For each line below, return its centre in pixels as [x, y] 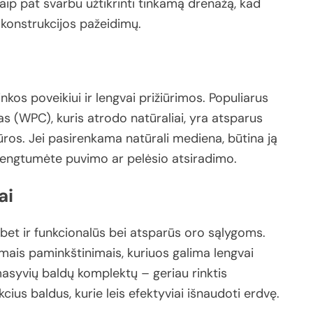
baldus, [53, 293]
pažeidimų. [110, 23]
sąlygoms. [237, 232]
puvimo [89, 158]
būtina [248, 138]
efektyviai [158, 293]
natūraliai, [160, 118]
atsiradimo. [204, 158]
